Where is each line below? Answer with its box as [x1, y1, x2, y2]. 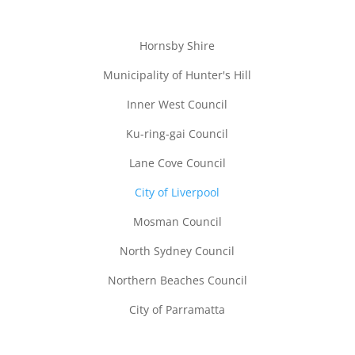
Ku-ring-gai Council [126, 125, 229, 141]
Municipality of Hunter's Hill [103, 67, 252, 82]
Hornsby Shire [139, 37, 216, 53]
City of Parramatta [129, 301, 226, 317]
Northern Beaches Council [107, 272, 247, 288]
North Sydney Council [120, 242, 235, 258]
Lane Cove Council [128, 155, 226, 170]
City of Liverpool [135, 184, 220, 200]
